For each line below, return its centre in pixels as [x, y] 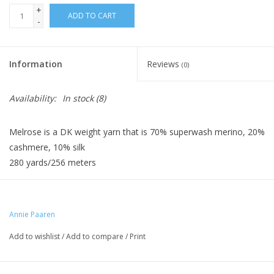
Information [36, 64]
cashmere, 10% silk [47, 147]
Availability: [33, 98]
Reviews [164, 64]
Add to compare [96, 237]
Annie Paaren [32, 215]
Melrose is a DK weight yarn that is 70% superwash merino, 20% [137, 132]
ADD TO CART [92, 16]
